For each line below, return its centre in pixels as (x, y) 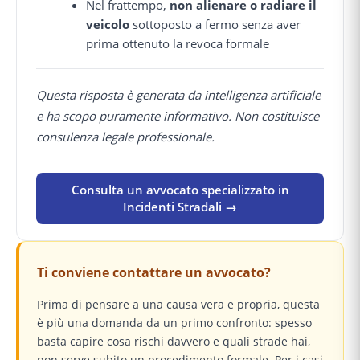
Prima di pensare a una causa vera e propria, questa (178, 305)
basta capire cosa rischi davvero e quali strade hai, (174, 342)
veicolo (108, 24)
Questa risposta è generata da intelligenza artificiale (178, 95)
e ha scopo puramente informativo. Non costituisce (178, 116)
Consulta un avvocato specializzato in (180, 190)
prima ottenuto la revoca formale (178, 43)
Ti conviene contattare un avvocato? (154, 273)
